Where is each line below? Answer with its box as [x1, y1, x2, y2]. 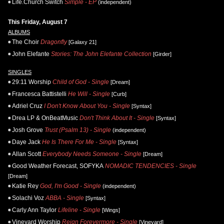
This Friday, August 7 [8, 18, 67, 26]
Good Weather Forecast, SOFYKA [12, 162, 103, 170]
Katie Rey [12, 182, 38, 190]
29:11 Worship [12, 78, 51, 86]
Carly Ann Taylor [12, 206, 56, 214]
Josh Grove [12, 126, 43, 134]
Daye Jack [12, 138, 40, 146]
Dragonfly [40, 38, 67, 46]
